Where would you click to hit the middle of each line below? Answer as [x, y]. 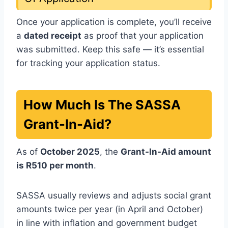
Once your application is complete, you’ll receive [114, 22]
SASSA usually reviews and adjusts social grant [114, 196]
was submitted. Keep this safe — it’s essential [110, 50]
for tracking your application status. [88, 63]
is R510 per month [55, 166]
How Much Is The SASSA [102, 104]
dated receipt [53, 36]
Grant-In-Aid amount [166, 152]
